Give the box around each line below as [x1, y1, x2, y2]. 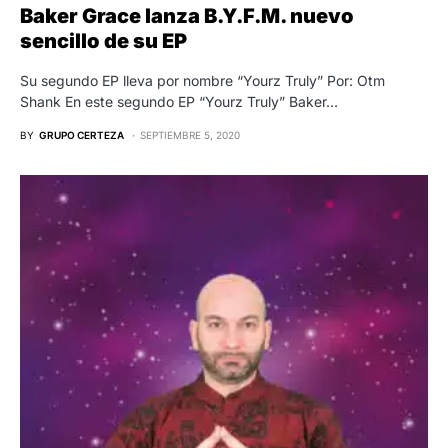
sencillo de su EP [20, 28, 187, 53]
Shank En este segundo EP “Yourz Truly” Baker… [20, 92, 338, 110]
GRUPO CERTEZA [39, 128, 124, 141]
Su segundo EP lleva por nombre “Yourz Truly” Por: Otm [20, 71, 385, 89]
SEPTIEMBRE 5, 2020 [140, 128, 240, 141]
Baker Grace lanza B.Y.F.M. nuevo [20, 3, 354, 28]
